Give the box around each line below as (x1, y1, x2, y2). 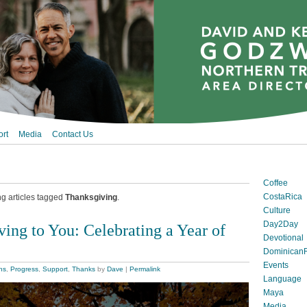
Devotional (263, 232, 304, 243)
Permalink (130, 265, 160, 273)
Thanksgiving (65, 192, 117, 202)
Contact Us (52, 130, 93, 139)
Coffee (263, 177, 288, 188)
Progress (10, 265, 38, 273)
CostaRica (263, 191, 302, 201)
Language (263, 274, 302, 284)
